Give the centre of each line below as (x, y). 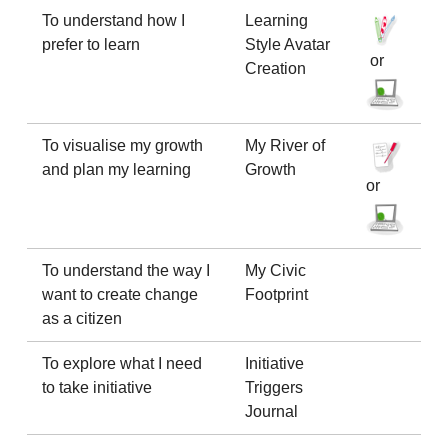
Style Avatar (287, 44)
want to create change (120, 294)
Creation (275, 68)
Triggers (274, 387)
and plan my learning (116, 169)
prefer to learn (91, 44)
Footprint (276, 294)
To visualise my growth (122, 145)
